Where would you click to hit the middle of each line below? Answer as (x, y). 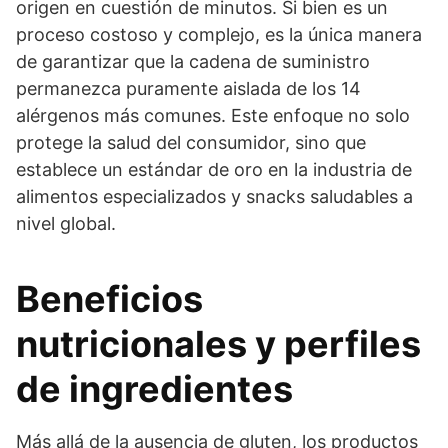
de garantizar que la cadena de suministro (193, 61)
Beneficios (109, 299)
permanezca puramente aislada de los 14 (188, 88)
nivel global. (66, 223)
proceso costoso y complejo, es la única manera (219, 34)
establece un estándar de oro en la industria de (214, 169)
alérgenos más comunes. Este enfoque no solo (213, 115)
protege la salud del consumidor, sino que (191, 142)
